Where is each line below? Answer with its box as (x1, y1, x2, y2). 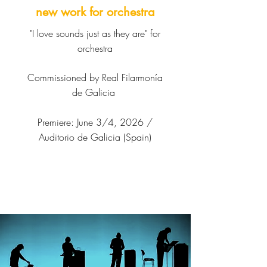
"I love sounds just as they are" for (30, 27, 160, 40)
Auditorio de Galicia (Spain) (39, 131, 151, 144)
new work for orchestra (36, 4, 155, 20)
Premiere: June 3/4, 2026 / (38, 116, 153, 129)
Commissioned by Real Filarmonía (27, 71, 163, 84)
